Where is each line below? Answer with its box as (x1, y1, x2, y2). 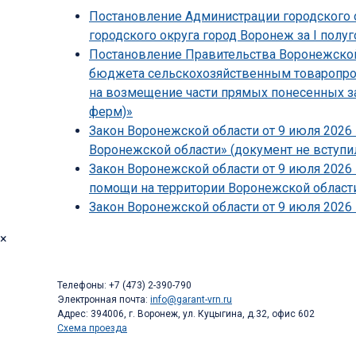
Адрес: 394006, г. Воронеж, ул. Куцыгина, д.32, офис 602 (57, 308, 315, 320)
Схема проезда (57, 323, 127, 335)
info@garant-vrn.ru (150, 294, 232, 306)
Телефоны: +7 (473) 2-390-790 (57, 280, 192, 292)
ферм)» (89, 104, 133, 120)
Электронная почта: (57, 294, 150, 306)
